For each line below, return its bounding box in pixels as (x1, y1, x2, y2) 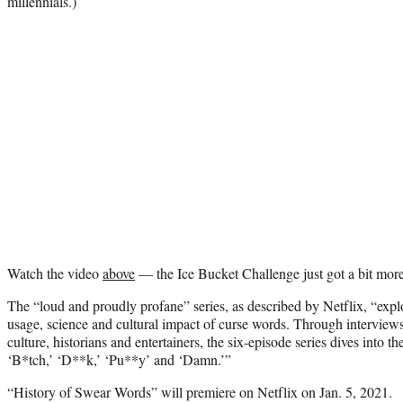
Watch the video (7, 263, 103, 282)
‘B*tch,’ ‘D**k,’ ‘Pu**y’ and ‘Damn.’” (7, 349, 231, 369)
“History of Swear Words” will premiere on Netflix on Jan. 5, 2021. (7, 381, 392, 401)
